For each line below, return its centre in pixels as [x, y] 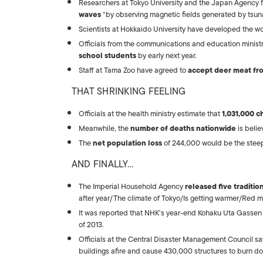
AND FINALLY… [102, 164]
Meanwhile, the [104, 128]
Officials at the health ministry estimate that [150, 114]
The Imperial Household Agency [132, 186]
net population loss [127, 143]
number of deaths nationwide [183, 128]
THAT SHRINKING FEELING [129, 92]
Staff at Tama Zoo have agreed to [133, 70]
